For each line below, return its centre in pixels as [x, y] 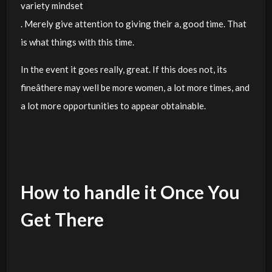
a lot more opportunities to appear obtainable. [113, 105]
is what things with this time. [77, 42]
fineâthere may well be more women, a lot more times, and [135, 87]
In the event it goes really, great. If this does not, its [124, 69]
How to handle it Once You [130, 192]
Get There [62, 219]
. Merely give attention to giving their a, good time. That [133, 23]
